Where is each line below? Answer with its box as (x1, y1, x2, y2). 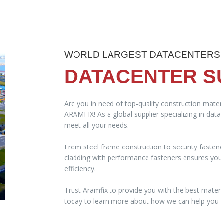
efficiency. (64, 163, 96, 173)
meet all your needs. (64, 120, 129, 130)
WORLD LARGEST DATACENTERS (64, 49, 220, 60)
